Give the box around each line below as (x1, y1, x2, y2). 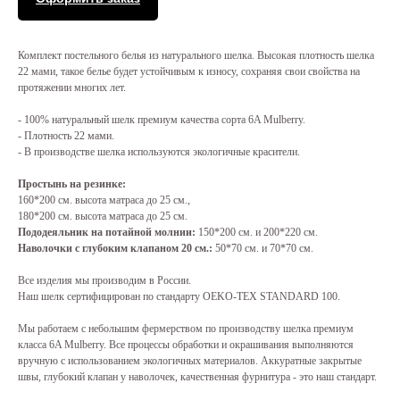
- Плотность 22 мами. (18, 129, 114, 143)
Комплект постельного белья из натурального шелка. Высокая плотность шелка (18, 49, 374, 62)
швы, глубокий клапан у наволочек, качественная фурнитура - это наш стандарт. (18, 371, 377, 384)
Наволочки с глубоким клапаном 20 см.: (18, 242, 215, 255)
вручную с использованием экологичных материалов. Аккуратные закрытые (18, 354, 362, 368)
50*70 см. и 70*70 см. (215, 242, 313, 255)
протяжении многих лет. (18, 81, 126, 95)
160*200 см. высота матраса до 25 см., (18, 194, 190, 207)
